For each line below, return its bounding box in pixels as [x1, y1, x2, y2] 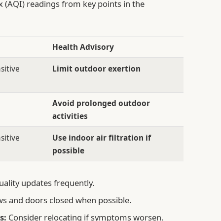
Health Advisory [52, 41, 114, 53]
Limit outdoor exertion [52, 63, 141, 74]
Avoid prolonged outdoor [52, 98, 150, 109]
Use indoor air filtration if [52, 132, 151, 144]
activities [52, 110, 88, 122]
